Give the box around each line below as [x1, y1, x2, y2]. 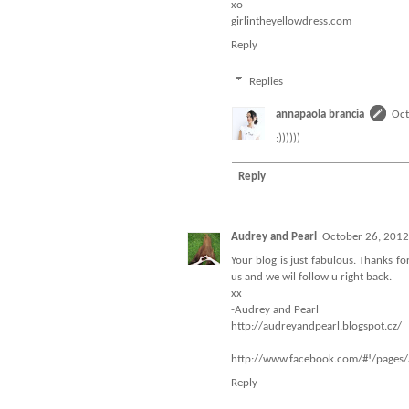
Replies [248, 75, 283, 88]
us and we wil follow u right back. [231, 271, 392, 284]
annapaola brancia [276, 108, 364, 121]
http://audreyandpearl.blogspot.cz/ [231, 320, 402, 333]
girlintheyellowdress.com [231, 16, 351, 28]
